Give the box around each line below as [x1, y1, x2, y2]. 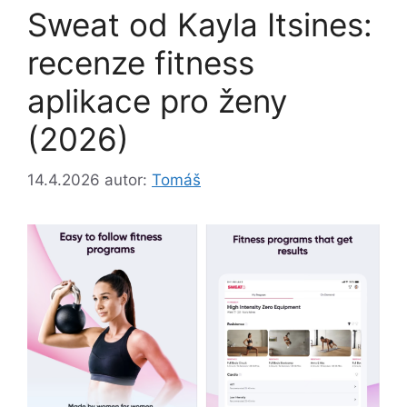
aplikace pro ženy [27, 82, 287, 121]
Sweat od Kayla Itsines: [27, 5, 372, 45]
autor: [104, 170, 152, 189]
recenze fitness [27, 44, 254, 83]
